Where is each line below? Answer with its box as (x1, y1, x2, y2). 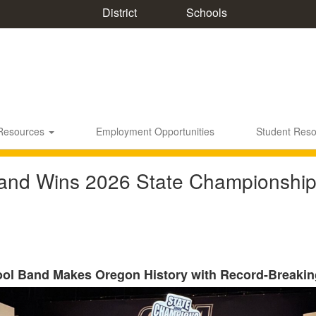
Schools (183, 4, 227, 20)
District (99, 4, 137, 20)
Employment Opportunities (96, 124, 214, 138)
